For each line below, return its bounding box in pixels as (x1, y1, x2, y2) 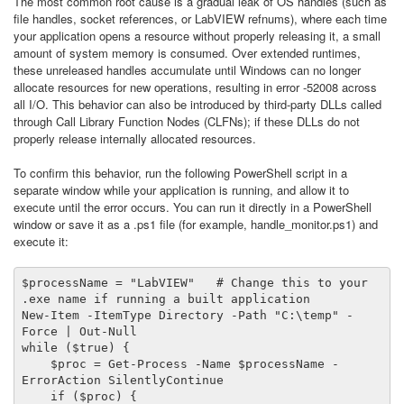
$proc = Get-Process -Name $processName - (22, 357, 50, 371)
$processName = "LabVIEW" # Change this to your (22, 276, 368, 289)
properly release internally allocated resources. (14, 130, 256, 147)
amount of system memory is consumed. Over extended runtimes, (14, 44, 361, 61)
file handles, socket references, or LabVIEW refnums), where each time (14, 10, 387, 27)
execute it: (14, 233, 69, 250)
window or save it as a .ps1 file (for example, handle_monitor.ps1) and (14, 216, 378, 233)
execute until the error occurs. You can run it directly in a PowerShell (14, 198, 372, 216)
